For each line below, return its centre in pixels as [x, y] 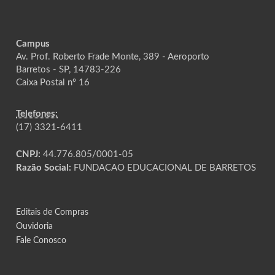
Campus [33, 44]
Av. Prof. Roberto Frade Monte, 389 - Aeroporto [113, 56]
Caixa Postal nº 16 [53, 82]
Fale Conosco [41, 240]
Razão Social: [44, 168]
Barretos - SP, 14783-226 [69, 69]
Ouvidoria [35, 226]
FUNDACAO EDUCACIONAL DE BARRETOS [164, 168]
